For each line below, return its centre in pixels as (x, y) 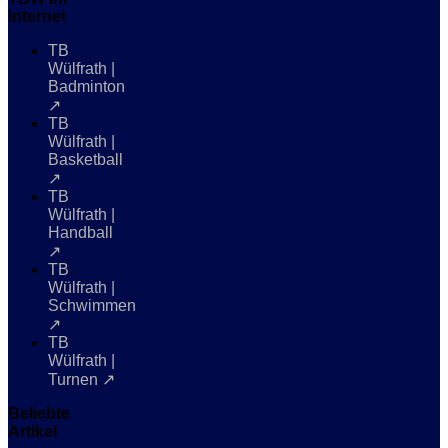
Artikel (32, 431)
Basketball (85, 159)
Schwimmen (92, 305)
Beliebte (39, 413)
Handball (80, 232)
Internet (37, 16)
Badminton (86, 86)
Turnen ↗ (81, 379)
